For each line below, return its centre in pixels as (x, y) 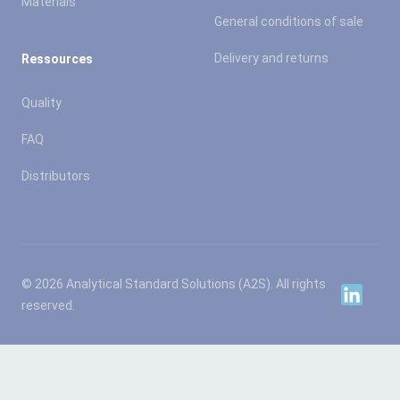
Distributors (56, 175)
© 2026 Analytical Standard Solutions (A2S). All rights (174, 283)
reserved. (48, 305)
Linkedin (365, 294)
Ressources (57, 58)
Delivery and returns (271, 58)
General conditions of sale (289, 21)
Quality (42, 102)
